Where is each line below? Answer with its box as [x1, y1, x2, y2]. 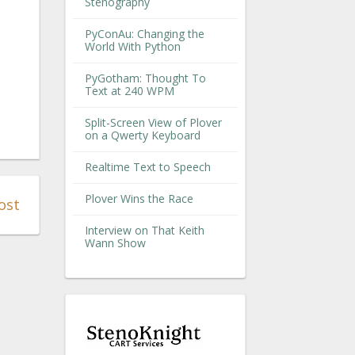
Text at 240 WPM [85, 83, 174, 99]
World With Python [85, 39, 181, 55]
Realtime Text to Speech [85, 159, 211, 175]
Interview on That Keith [85, 223, 204, 239]
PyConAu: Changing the [85, 26, 204, 42]
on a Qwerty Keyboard [85, 128, 200, 143]
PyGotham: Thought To [85, 71, 206, 86]
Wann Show [85, 235, 146, 251]
